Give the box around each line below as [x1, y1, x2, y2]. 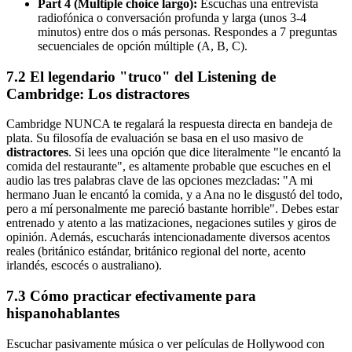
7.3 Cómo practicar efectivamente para [6, 287, 256, 304]
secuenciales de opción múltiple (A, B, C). [38, 38, 247, 53]
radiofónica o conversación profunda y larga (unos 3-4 [38, 10, 306, 24]
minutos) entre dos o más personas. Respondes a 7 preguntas [38, 24, 337, 38]
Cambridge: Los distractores [6, 85, 189, 102]
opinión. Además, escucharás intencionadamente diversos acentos [6, 230, 330, 244]
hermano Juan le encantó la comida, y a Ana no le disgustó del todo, [6, 188, 343, 202]
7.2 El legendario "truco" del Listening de [6, 68, 276, 85]
